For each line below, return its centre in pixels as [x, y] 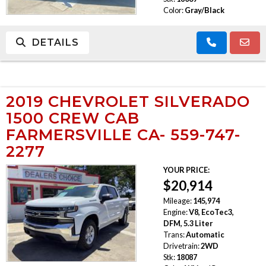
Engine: [175, 212]
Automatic [205, 234]
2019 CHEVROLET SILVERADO [128, 101]
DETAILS [53, 42]
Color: [173, 10]
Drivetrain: [181, 246]
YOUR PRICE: [186, 170]
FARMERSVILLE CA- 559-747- [123, 134]
